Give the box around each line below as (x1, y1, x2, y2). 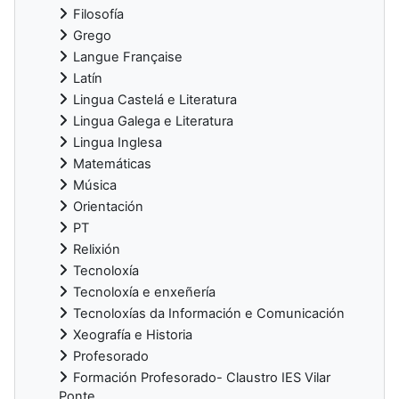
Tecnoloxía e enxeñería (73, 283, 216, 300)
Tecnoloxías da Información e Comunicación (73, 305, 345, 322)
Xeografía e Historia (73, 326, 192, 343)
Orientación (73, 198, 143, 215)
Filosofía (73, 5, 124, 22)
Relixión (73, 240, 120, 257)
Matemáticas (73, 155, 151, 172)
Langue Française (73, 48, 183, 65)
